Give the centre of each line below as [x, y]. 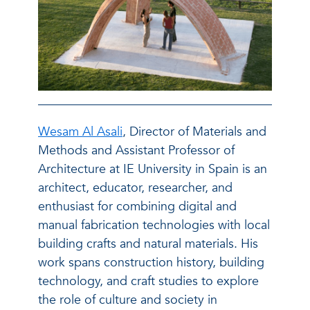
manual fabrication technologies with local [154, 225]
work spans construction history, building [151, 262]
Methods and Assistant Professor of [136, 150]
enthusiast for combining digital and [137, 206]
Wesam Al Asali [80, 131]
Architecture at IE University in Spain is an [153, 169]
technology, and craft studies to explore [148, 281]
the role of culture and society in [128, 300]
